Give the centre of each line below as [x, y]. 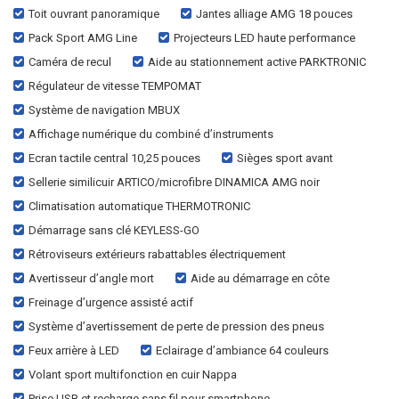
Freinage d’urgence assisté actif [111, 302]
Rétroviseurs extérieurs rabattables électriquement [157, 254]
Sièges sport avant [285, 158]
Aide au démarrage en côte [260, 278]
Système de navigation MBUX [104, 110]
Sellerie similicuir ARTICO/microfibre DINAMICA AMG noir [174, 182]
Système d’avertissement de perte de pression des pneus [176, 326]
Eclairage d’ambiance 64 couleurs [242, 350]
